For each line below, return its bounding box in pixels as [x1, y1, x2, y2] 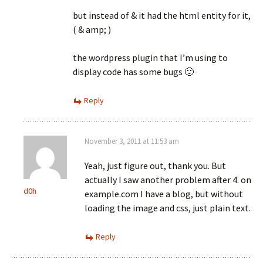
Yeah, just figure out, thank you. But [85, 160, 226, 171]
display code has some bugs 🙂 [73, 66, 194, 77]
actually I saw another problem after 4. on [85, 174, 251, 186]
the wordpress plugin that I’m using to [73, 52, 228, 63]
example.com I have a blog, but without [85, 188, 243, 200]
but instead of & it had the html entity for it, [73, 9, 251, 21]
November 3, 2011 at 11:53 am [85, 136, 179, 146]
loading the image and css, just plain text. [85, 202, 251, 214]
